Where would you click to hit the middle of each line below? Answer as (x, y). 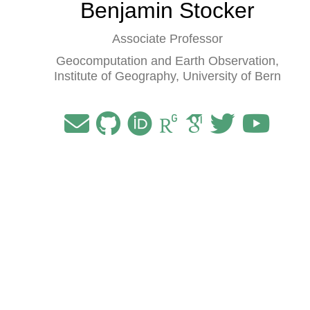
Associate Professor (167, 39)
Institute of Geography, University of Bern (167, 76)
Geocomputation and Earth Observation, (167, 61)
